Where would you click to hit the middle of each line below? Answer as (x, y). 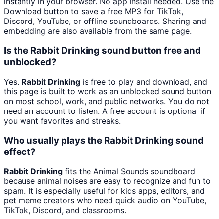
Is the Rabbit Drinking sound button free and (102, 51)
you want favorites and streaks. (62, 120)
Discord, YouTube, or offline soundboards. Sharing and (105, 21)
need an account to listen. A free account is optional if (105, 111)
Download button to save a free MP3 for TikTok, (94, 11)
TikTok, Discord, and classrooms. (65, 210)
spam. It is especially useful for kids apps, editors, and (104, 191)
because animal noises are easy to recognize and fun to (107, 181)
